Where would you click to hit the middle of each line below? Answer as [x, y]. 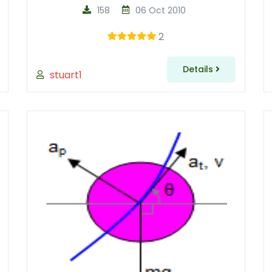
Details [199, 69]
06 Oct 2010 [161, 10]
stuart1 [66, 75]
